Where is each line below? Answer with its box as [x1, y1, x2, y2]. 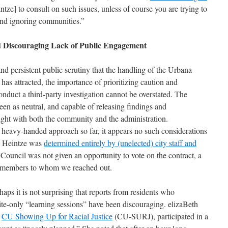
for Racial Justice [58, 211, 112, 221]
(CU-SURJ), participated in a [112, 211, 208, 221]
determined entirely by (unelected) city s [44, 137, 172, 148]
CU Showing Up [2, 211, 58, 221]
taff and [172, 137, 196, 148]
